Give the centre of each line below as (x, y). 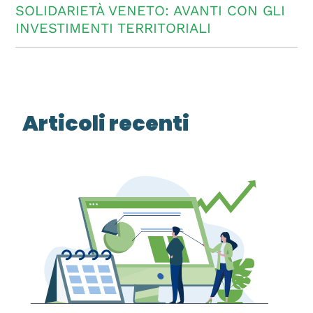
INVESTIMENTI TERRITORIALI (114, 28)
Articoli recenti (106, 124)
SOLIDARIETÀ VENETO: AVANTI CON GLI (151, 11)
